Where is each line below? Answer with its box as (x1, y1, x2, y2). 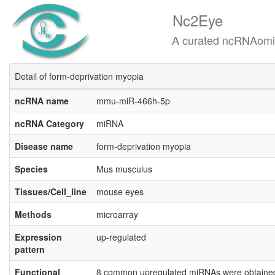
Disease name (15, 140, 73, 152)
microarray (96, 208, 138, 220)
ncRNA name (15, 95, 69, 107)
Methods (15, 208, 52, 220)
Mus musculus (96, 163, 152, 175)
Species (15, 163, 48, 175)
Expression (15, 231, 62, 243)
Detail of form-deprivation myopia (15, 70, 144, 82)
